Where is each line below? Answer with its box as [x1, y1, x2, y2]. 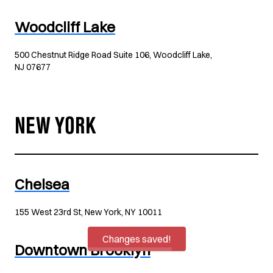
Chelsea [15, 175, 69, 193]
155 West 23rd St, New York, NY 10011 [15, 207, 162, 218]
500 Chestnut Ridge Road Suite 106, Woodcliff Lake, [15, 49, 212, 60]
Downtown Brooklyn [15, 241, 151, 259]
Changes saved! [102, 233, 171, 245]
